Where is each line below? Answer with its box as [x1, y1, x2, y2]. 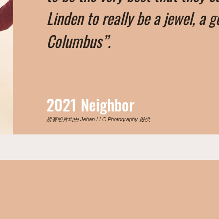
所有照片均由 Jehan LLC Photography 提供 [46, 116, 151, 122]
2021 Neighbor [46, 93, 135, 116]
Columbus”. [46, 29, 111, 52]
